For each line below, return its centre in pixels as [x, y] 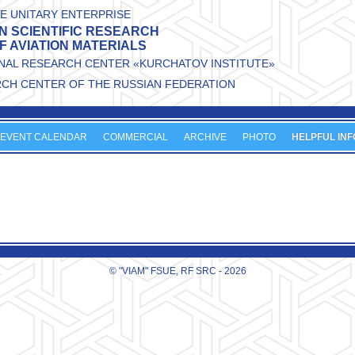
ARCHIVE [205, 137]
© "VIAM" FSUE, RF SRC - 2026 [177, 271]
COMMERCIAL [135, 137]
